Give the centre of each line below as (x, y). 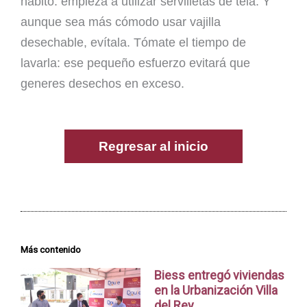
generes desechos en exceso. (102, 84)
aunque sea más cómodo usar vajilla (121, 22)
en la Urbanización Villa (216, 290)
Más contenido (51, 249)
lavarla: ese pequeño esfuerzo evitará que (135, 63)
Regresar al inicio (153, 146)
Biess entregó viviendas (219, 275)
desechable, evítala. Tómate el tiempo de (133, 43)
